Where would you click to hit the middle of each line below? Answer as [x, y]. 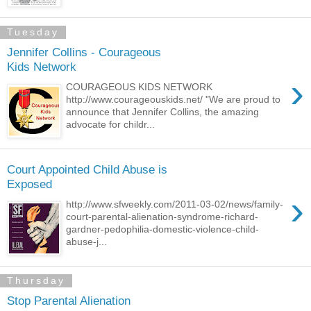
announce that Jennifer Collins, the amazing [163, 111]
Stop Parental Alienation [69, 300]
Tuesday [33, 32]
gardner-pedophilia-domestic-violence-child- [163, 229]
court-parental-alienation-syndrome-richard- [162, 216]
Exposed [30, 184]
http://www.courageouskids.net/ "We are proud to [174, 99]
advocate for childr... [111, 124]
